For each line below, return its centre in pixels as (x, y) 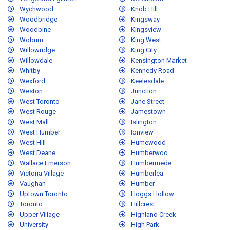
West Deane (37, 153)
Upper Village (40, 215)
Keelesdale (147, 81)
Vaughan (33, 184)
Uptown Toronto (44, 194)
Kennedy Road (152, 71)
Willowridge (37, 50)
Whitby (30, 71)
